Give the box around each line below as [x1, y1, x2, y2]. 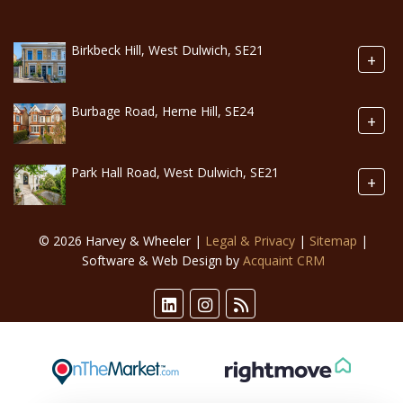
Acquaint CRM [243, 251, 325, 269]
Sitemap [309, 231, 357, 249]
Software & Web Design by [82, 251, 243, 269]
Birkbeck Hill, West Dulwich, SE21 [71, 40, 264, 58]
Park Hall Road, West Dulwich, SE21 [71, 163, 279, 181]
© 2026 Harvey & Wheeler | [39, 231, 205, 249]
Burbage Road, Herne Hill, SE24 [71, 102, 254, 120]
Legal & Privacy [205, 231, 295, 249]
